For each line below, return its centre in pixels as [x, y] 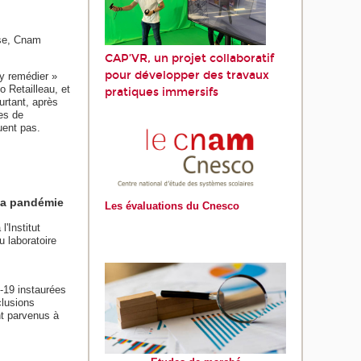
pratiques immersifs [162, 93]
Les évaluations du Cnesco [172, 206]
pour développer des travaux [187, 76]
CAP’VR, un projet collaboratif [190, 59]
